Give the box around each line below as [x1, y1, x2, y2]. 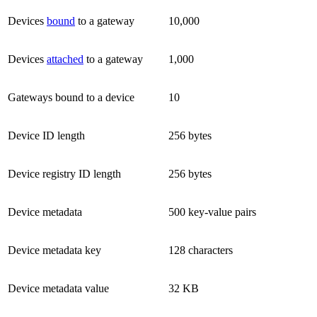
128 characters [168, 243, 233, 256]
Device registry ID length [8, 167, 121, 180]
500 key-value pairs [168, 205, 256, 218]
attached [47, 52, 83, 65]
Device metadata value [8, 282, 109, 294]
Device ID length [8, 129, 85, 142]
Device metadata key [8, 243, 101, 256]
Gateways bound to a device [8, 91, 134, 103]
